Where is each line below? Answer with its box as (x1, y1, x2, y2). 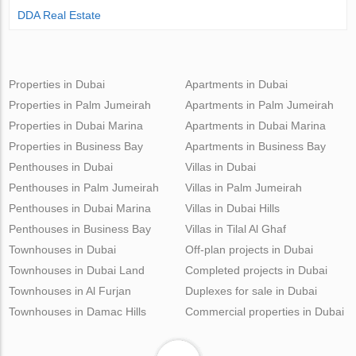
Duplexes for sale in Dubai (184, 284, 317, 297)
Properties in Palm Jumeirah (9, 98, 152, 111)
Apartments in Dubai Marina (184, 118, 326, 132)
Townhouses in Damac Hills (9, 304, 147, 318)
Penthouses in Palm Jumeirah (9, 180, 160, 194)
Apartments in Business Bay (184, 139, 326, 153)
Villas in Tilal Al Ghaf (184, 222, 286, 235)
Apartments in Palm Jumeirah (184, 98, 334, 111)
